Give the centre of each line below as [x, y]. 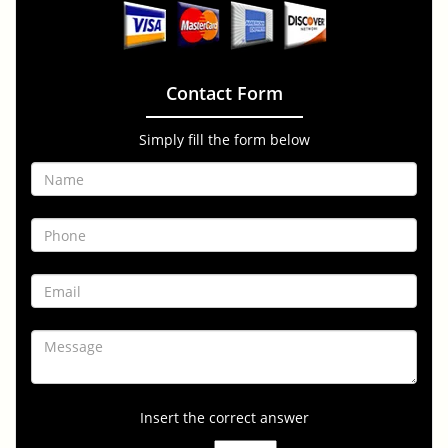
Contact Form [224, 93]
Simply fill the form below [224, 139]
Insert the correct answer [224, 417]
